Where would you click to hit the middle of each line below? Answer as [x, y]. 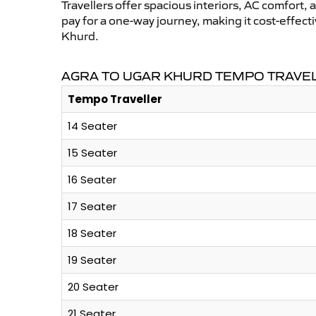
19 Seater [92, 260]
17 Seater [92, 207]
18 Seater [92, 233]
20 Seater [93, 287]
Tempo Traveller [115, 99]
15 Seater [92, 153]
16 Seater [92, 180]
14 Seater [92, 126]
